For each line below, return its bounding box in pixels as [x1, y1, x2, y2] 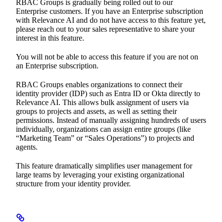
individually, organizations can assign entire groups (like [16, 124, 191, 133]
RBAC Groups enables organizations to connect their [16, 80, 182, 89]
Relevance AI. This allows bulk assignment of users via [16, 98, 189, 107]
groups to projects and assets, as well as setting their [16, 107, 177, 115]
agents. [16, 142, 38, 151]
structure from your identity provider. [16, 179, 131, 188]
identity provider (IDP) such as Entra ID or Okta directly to [16, 89, 200, 98]
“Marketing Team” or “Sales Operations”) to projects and [16, 133, 194, 142]
